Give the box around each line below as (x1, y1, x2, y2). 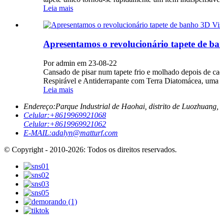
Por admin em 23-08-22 (43, 58, 117, 67)
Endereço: (24, 102, 55, 110)
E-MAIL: (24, 128, 52, 137)
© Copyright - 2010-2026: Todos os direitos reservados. (4, 145, 177, 154)
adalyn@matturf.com (52, 128, 118, 137)
